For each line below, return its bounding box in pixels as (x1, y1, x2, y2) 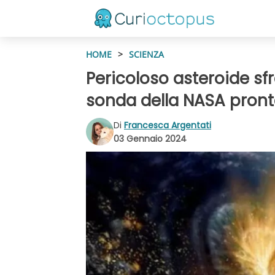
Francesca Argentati (124, 118, 211, 131)
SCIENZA (129, 48, 164, 60)
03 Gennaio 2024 (114, 132, 187, 145)
